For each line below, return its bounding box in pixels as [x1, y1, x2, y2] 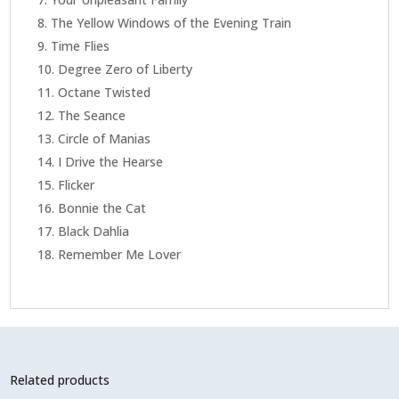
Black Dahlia [58, 222, 130, 240]
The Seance [58, 106, 126, 124]
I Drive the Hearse [58, 152, 164, 170]
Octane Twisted [58, 83, 151, 101]
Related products [10, 370, 110, 388]
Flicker [58, 175, 95, 193]
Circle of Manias [58, 129, 151, 147]
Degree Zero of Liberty [58, 60, 193, 77]
